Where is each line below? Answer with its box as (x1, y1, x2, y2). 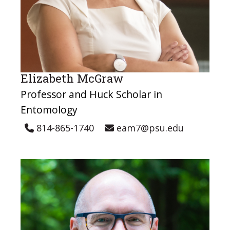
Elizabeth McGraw (21, 71, 124, 86)
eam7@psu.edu (114, 121, 184, 134)
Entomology (21, 103, 78, 117)
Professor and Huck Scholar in (21, 87, 162, 102)
